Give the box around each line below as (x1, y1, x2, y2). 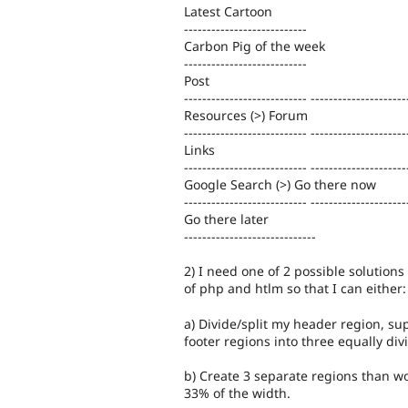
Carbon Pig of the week (184, 36, 325, 55)
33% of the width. (184, 384, 291, 403)
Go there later (184, 209, 269, 228)
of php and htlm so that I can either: (184, 280, 406, 298)
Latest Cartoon (184, 2, 272, 20)
